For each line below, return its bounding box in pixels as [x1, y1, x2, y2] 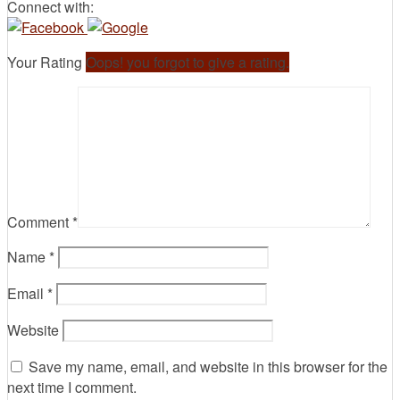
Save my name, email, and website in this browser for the [29, 356, 387, 378]
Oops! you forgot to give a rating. [86, 52, 289, 73]
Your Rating [7, 52, 86, 73]
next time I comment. [7, 377, 137, 398]
